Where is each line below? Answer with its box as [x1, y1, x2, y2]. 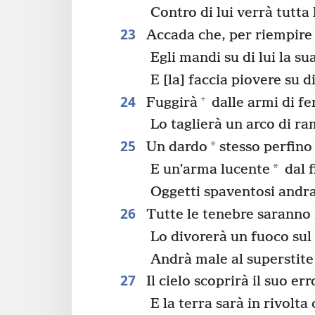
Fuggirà [142, 94, 198, 111]
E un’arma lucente [150, 162, 271, 179]
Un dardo [142, 139, 207, 156]
